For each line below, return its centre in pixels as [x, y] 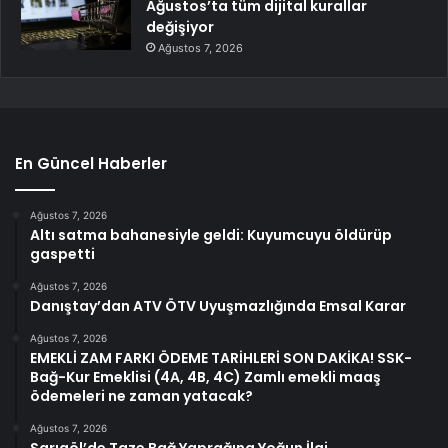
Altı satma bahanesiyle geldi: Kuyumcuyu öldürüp [211, 234]
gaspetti [62, 253]
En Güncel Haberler [91, 163]
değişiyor [180, 26]
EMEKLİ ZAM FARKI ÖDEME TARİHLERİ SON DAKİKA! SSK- [221, 357]
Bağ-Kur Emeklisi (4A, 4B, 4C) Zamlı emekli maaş [205, 376]
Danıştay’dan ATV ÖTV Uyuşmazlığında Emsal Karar [218, 305]
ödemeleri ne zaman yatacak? [141, 395]
